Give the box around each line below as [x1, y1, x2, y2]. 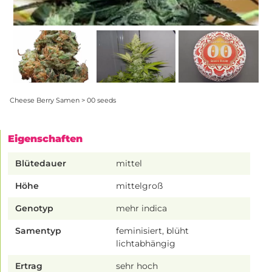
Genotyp [15, 203, 53, 214]
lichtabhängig [116, 238, 176, 250]
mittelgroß [116, 180, 163, 192]
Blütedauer [15, 158, 66, 169]
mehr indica [116, 203, 168, 214]
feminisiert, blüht [116, 225, 189, 237]
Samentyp [15, 225, 61, 237]
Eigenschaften [8, 133, 83, 145]
